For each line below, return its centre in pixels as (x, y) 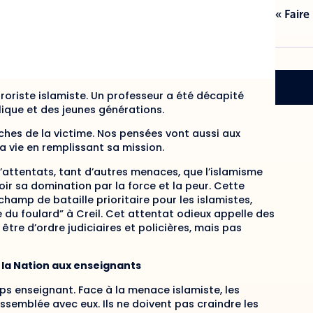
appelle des (244, 213)
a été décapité (204, 96)
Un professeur (127, 96)
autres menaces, (138, 172)
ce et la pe (171, 185)
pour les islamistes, (201, 199)
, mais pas (216, 227)
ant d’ (79, 172)
